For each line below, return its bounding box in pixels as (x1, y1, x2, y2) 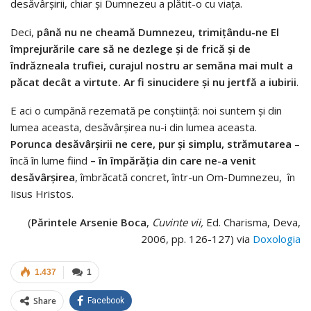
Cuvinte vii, (152, 215, 206, 230)
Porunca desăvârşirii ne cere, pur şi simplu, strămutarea (10, 137, 292, 151)
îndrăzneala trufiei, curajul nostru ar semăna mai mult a (10, 58, 293, 73)
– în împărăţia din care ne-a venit (90, 153, 256, 168)
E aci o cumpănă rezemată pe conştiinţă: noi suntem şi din (10, 103, 282, 118)
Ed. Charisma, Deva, (206, 215, 301, 230)
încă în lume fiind (10, 153, 90, 168)
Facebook (87, 296, 124, 306)
